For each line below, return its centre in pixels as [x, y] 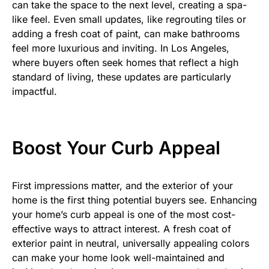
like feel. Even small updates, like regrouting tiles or [129, 19]
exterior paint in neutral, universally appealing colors [131, 243]
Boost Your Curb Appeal [116, 147]
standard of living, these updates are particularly [122, 77]
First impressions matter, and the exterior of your [122, 185]
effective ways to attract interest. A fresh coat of [122, 228]
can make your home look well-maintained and [118, 257]
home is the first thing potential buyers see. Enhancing [134, 200]
